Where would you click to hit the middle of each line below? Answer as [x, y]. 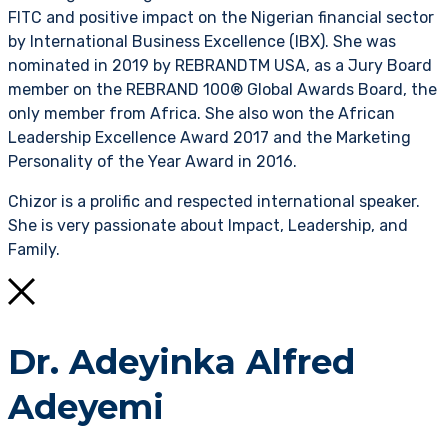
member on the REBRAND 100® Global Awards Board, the [222, 89]
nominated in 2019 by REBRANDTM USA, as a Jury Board [220, 65]
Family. [34, 249]
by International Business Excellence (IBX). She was [202, 41]
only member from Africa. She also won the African [201, 113]
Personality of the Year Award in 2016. [152, 161]
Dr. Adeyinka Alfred [181, 361]
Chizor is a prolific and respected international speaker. [214, 201]
